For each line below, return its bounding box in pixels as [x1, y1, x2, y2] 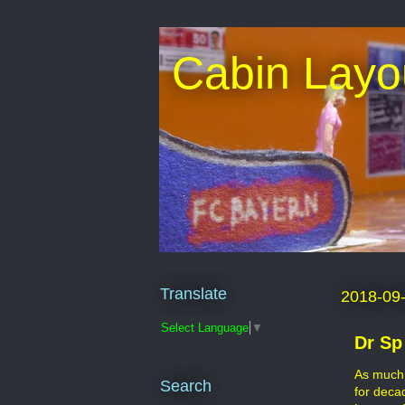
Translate [160, 284, 227, 303]
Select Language [161, 320, 249, 334]
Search [160, 377, 212, 396]
